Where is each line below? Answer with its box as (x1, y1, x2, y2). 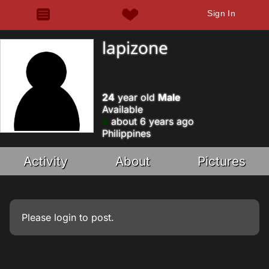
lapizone (102, 36, 168, 59)
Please (22, 211, 54, 223)
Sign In (207, 8, 236, 18)
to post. (76, 211, 114, 223)
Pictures (197, 154, 246, 169)
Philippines (102, 127, 151, 139)
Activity (23, 154, 68, 169)
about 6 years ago (108, 115, 194, 127)
